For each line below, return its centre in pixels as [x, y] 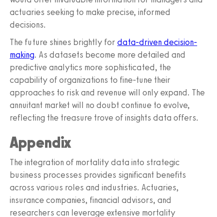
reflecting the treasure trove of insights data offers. [104, 118]
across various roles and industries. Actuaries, [94, 188]
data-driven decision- [157, 42]
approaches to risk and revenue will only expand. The [107, 93]
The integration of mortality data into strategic [95, 163]
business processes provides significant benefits [98, 175]
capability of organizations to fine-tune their [90, 80]
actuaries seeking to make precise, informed [90, 12]
